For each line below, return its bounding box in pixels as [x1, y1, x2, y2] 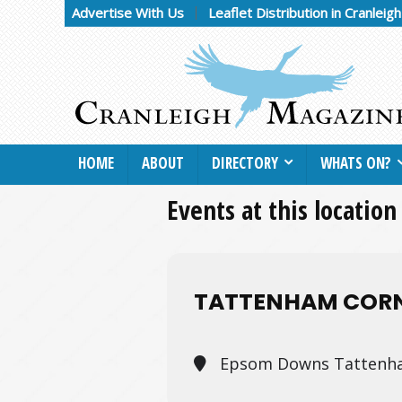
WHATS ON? [320, 152, 391, 173]
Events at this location [167, 191, 397, 227]
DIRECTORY [212, 152, 278, 173]
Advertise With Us [72, 4, 184, 22]
